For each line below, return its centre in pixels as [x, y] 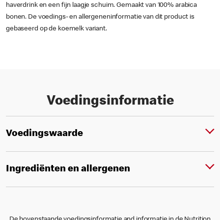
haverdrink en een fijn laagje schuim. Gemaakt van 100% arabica [102, 5]
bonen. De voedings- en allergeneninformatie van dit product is [100, 17]
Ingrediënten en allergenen [68, 169]
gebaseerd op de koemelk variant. [56, 29]
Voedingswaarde [44, 134]
